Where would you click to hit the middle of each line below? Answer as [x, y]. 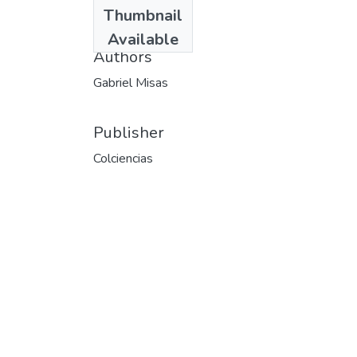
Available [143, 39]
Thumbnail [143, 15]
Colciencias [123, 158]
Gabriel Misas [131, 82]
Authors [123, 57]
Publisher [129, 132]
